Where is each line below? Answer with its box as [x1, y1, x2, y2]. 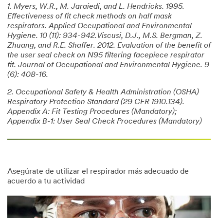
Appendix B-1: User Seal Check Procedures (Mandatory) [7, 117, 202, 126]
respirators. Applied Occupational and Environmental [7, 22, 192, 30]
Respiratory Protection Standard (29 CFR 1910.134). [7, 98, 184, 106]
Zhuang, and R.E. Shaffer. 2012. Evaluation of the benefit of [7, 41, 211, 50]
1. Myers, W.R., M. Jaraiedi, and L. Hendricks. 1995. [7, 2, 184, 11]
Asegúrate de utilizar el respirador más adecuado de [7, 167, 189, 176]
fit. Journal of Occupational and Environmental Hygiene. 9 [7, 61, 209, 69]
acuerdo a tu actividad [7, 177, 85, 185]
